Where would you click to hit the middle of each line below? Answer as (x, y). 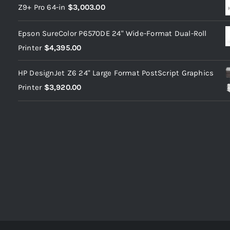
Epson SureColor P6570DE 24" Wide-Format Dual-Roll (112, 34)
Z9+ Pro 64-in (42, 7)
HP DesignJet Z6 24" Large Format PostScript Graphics (116, 73)
